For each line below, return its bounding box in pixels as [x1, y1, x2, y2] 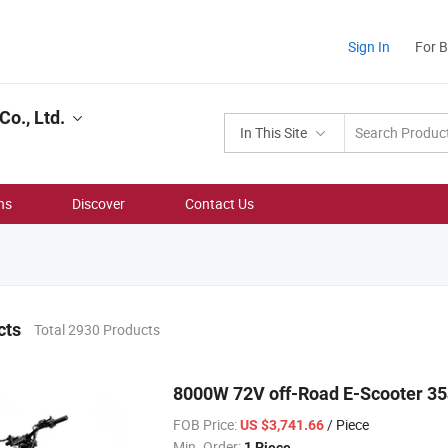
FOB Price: [173, 415, 237, 434]
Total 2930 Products [34, 320, 160, 339]
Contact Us [185, 194, 254, 213]
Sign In [348, 37, 390, 56]
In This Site [240, 123, 307, 142]
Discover [72, 194, 125, 213]
